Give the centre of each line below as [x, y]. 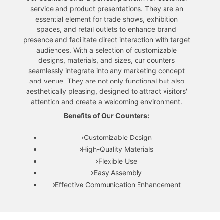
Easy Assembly [118, 173]
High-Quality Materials [118, 149]
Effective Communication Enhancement [118, 185]
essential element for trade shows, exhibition [107, 19]
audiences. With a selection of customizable [107, 50]
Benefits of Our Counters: [107, 116]
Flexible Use [118, 161]
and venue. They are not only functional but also [107, 81]
